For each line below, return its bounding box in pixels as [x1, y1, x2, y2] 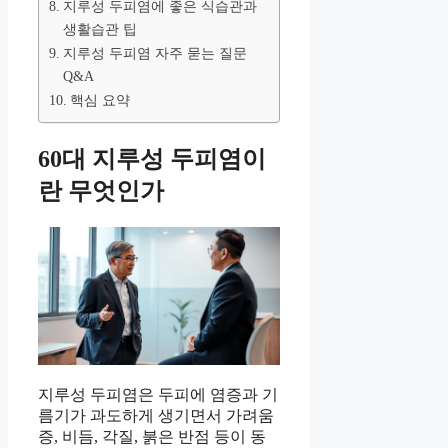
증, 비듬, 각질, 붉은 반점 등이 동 [38, 428, 266, 446]
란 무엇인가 [38, 177, 164, 204]
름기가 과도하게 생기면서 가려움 [38, 407, 274, 425]
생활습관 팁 [62, 20, 137, 37]
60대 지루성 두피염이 [38, 145, 266, 172]
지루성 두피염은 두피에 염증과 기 [38, 386, 278, 404]
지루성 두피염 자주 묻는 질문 [62, 44, 247, 61]
